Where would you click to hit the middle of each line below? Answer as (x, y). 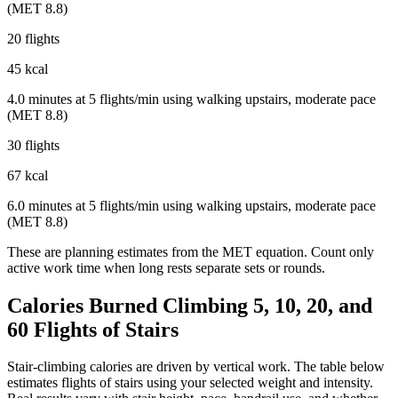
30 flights (33, 145)
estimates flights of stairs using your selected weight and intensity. (190, 383)
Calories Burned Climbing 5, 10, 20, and (190, 305)
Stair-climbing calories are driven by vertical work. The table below (196, 367)
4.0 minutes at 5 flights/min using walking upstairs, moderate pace (191, 99)
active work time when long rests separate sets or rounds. (166, 267)
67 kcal (28, 175)
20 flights (33, 38)
